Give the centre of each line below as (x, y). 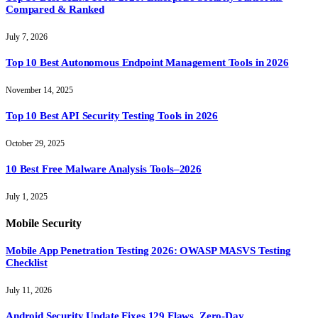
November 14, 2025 (39, 91)
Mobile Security (44, 224)
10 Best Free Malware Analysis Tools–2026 (104, 169)
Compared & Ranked (55, 10)
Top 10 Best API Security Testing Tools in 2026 (112, 116)
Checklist (27, 263)
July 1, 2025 (27, 196)
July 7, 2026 (27, 37)
